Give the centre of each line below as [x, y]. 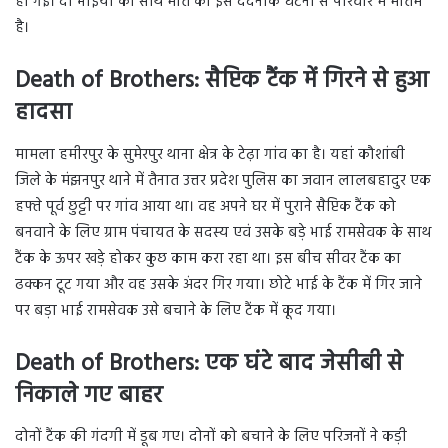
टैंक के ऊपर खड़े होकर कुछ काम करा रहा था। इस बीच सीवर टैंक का [208, 258]
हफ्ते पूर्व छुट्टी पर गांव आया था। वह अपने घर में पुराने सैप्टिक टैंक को [205, 206]
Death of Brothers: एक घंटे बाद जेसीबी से [209, 364]
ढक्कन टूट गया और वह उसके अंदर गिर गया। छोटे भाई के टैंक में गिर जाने [218, 284]
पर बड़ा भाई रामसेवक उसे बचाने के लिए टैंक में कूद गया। [175, 310]
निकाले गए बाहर [89, 396]
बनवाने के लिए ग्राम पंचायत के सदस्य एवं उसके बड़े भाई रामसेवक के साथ [223, 232]
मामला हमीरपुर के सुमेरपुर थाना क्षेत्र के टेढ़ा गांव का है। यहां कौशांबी [210, 154]
